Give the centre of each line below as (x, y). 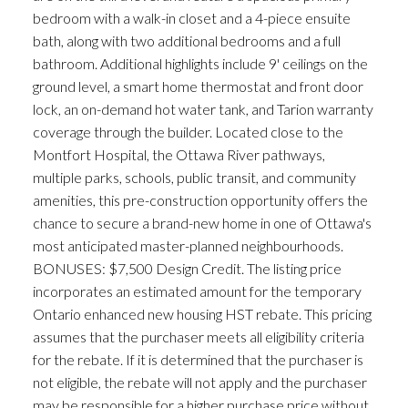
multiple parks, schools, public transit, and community (194, 178)
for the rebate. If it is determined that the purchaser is (198, 360)
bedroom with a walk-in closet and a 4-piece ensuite (191, 18)
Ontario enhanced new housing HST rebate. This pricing (202, 314)
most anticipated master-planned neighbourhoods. (188, 246)
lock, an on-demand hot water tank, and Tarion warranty (203, 109)
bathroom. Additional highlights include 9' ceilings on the (200, 64)
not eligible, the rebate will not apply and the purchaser (199, 382)
